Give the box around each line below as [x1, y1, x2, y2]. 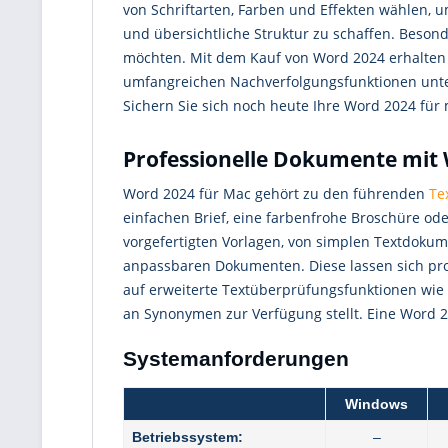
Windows [345, 395, 408, 412]
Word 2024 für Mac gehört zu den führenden [123, 183, 429, 203]
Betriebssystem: [132, 428, 243, 445]
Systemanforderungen [123, 346, 349, 370]
